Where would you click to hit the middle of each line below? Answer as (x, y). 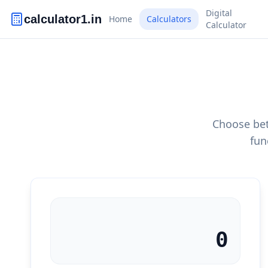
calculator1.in (63, 19)
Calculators (169, 19)
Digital (219, 13)
